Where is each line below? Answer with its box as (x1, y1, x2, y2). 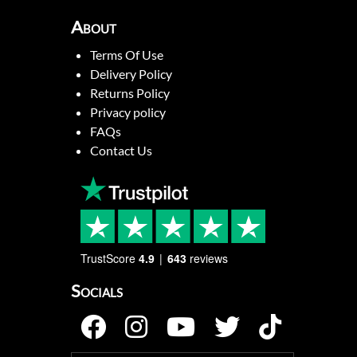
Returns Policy (89, 85, 170, 101)
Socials (70, 280, 123, 301)
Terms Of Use (89, 47, 163, 63)
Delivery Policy (89, 66, 172, 82)
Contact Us (89, 143, 152, 159)
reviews (189, 249, 228, 266)
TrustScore (80, 249, 135, 266)
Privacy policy (89, 104, 166, 120)
